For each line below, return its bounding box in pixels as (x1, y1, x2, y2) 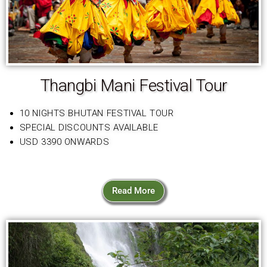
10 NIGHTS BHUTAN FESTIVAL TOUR (19, 107, 177, 119)
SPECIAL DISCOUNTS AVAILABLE (19, 122, 159, 133)
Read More (112, 185, 155, 197)
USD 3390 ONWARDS (19, 136, 110, 147)
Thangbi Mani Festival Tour (39, 75, 228, 95)
